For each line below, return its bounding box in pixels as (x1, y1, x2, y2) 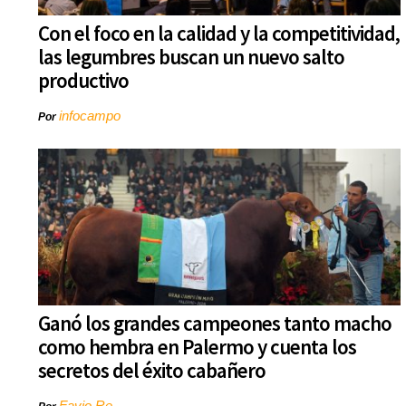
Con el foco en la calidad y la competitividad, (38, 20, 400, 47)
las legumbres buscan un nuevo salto (38, 43, 344, 71)
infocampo (59, 108, 121, 124)
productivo (38, 67, 129, 94)
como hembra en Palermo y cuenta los (38, 333, 356, 361)
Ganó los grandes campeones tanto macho (38, 310, 391, 337)
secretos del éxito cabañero (38, 357, 266, 384)
